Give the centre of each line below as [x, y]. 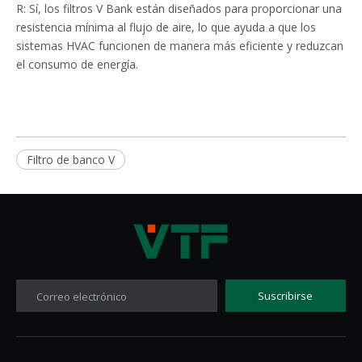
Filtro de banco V [71, 160]
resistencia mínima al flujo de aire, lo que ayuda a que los [166, 27]
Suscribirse [286, 296]
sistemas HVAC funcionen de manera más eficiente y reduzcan [180, 46]
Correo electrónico [82, 297]
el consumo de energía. [77, 64]
